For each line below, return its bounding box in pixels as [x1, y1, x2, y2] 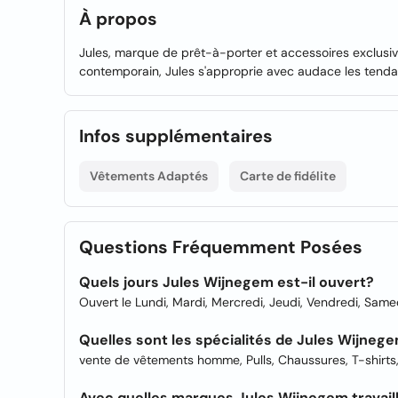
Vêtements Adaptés [90, 168, 208, 184]
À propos [79, 7, 157, 30]
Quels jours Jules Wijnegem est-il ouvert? [79, 273, 374, 291]
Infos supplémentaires [79, 124, 273, 147]
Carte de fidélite [240, 168, 336, 184]
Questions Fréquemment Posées [79, 235, 362, 259]
